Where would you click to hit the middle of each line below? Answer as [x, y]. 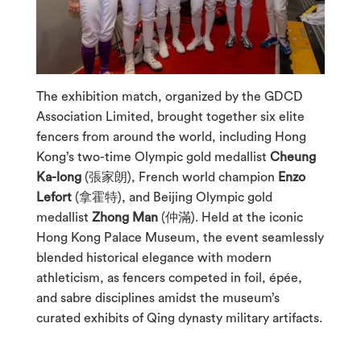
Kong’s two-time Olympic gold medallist [153, 158]
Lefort [54, 198]
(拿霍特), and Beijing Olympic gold [172, 198]
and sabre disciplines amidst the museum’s [158, 299]
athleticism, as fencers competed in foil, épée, [169, 278]
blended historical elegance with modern [154, 258]
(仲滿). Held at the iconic [230, 218]
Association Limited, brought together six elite [170, 117]
